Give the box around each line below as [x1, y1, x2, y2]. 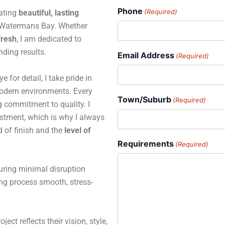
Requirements [118, 138, 174, 149]
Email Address [118, 50, 174, 60]
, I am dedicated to [17, 34, 81, 44]
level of [64, 125, 91, 135]
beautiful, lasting [19, 8, 79, 18]
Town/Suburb [118, 94, 171, 104]
